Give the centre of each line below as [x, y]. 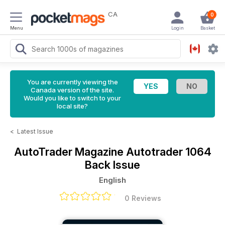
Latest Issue [35, 131]
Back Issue [113, 165]
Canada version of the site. [72, 90]
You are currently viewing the [72, 82]
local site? [72, 106]
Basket [207, 28]
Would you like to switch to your [72, 98]
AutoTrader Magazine [70, 152]
